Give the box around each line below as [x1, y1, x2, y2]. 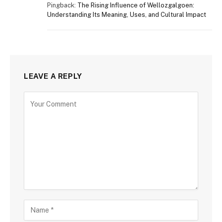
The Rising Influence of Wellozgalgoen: [77, 1, 194, 9]
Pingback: [47, 1, 77, 9]
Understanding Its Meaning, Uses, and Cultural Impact [47, 11, 206, 19]
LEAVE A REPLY [24, 72, 82, 81]
